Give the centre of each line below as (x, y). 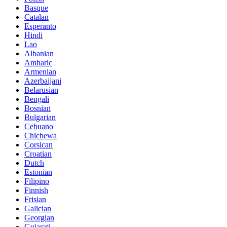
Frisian (35, 200)
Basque (36, 8)
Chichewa (41, 136)
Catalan (36, 17)
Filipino (37, 181)
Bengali (37, 99)
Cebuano (39, 127)
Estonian (38, 172)
